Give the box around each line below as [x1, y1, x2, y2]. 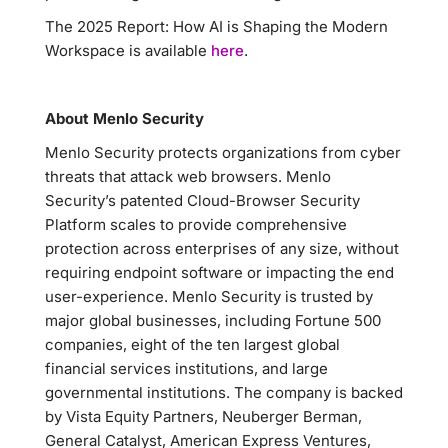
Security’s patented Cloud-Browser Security [45, 191, 360, 210]
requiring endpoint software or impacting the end [45, 263, 394, 282]
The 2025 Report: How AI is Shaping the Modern [45, 17, 388, 36]
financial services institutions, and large [45, 359, 328, 378]
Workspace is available [45, 41, 211, 60]
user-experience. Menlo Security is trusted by [45, 287, 373, 306]
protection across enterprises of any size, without [45, 239, 399, 258]
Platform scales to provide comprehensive [45, 215, 347, 234]
